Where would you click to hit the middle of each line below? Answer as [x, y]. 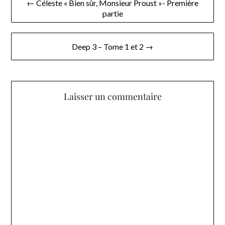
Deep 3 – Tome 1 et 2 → [113, 46]
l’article [31, 36]
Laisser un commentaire [113, 97]
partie [113, 13]
